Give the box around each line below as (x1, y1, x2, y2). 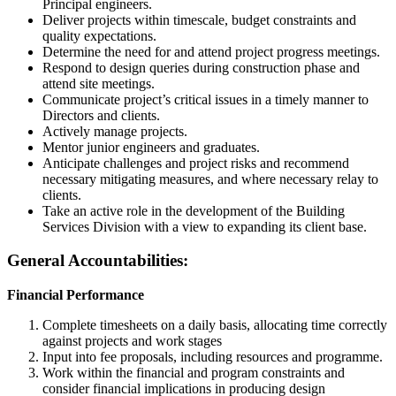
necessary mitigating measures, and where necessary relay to (42, 171, 378, 187)
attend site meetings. (42, 75, 155, 91)
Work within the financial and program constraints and (42, 365, 345, 381)
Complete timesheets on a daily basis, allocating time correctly (42, 317, 387, 333)
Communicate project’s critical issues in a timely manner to (42, 91, 369, 107)
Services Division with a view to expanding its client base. (42, 218, 367, 234)
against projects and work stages (42, 333, 222, 349)
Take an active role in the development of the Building (42, 202, 345, 218)
